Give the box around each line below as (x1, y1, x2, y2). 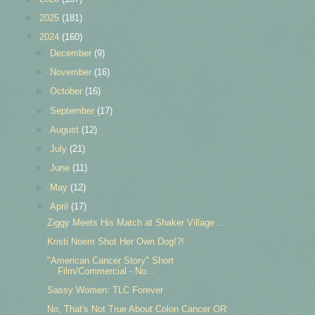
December (50, 48, 95, 59)
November (50, 67, 95, 78)
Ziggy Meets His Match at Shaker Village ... (47, 217, 226, 228)
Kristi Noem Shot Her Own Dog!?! (47, 236, 185, 247)
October (50, 86, 86, 97)
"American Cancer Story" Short (47, 255, 174, 266)
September (50, 105, 98, 116)
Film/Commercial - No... (58, 265, 155, 276)
